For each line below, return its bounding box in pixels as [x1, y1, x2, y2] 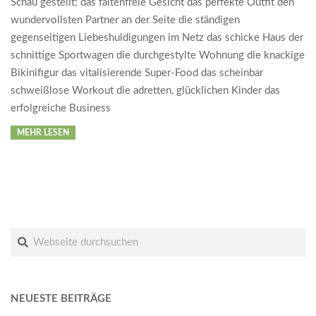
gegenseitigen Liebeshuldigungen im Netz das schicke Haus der [11, 32, 303, 44]
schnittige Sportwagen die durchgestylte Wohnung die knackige [11, 50, 305, 61]
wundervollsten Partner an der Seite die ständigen [11, 15, 240, 26]
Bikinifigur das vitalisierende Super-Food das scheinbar [11, 68, 263, 79]
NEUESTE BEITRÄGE [11, 293, 111, 305]
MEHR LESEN [17, 128, 69, 138]
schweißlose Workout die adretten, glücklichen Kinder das [11, 85, 280, 97]
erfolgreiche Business [11, 103, 111, 114]
